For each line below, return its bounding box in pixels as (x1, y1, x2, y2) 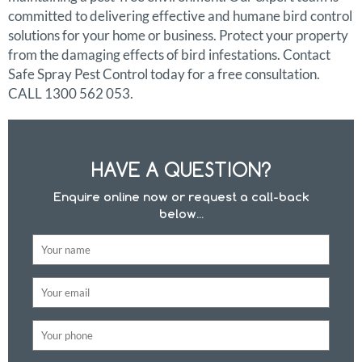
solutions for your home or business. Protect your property (8, 27, 348, 44)
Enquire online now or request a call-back (53, 189, 309, 205)
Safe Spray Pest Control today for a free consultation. (8, 65, 320, 83)
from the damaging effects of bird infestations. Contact (8, 46, 330, 64)
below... (158, 206, 204, 222)
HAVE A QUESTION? (90, 158, 271, 182)
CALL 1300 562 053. (8, 85, 133, 103)
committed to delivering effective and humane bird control (8, 7, 352, 25)
